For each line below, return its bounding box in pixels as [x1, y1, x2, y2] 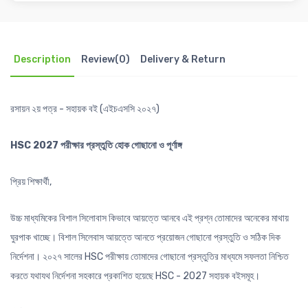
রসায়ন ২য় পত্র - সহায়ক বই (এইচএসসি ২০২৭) [10, 103, 159, 115]
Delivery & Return [140, 54, 225, 66]
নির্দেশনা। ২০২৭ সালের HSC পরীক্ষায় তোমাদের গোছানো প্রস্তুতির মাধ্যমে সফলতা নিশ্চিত [10, 251, 289, 263]
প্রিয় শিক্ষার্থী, [10, 176, 52, 188]
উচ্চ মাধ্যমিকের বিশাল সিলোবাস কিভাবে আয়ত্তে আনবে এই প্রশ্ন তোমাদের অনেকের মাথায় [10, 212, 289, 225]
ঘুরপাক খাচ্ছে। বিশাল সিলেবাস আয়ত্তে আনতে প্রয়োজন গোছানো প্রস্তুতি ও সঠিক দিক [10, 232, 280, 244]
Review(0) [81, 54, 130, 66]
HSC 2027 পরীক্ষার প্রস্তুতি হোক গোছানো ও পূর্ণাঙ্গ [10, 140, 182, 152]
